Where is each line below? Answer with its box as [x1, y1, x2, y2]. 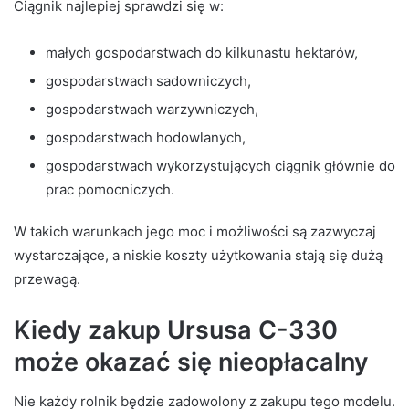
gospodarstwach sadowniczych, [46, 71, 251, 89]
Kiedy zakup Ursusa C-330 [14, 314, 338, 345]
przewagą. [14, 269, 80, 288]
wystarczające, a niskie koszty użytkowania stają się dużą [14, 246, 383, 264]
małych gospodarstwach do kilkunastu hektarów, [46, 43, 358, 61]
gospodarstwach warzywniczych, [46, 100, 258, 118]
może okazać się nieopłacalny [14, 346, 369, 377]
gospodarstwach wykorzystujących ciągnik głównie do [46, 156, 395, 174]
